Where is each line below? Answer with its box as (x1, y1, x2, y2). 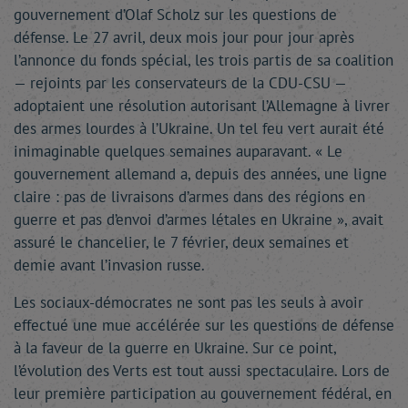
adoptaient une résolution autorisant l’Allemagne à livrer (14, 96, 390, 116)
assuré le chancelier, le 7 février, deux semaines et (14, 232, 349, 252)
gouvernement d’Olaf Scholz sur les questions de (14, 5, 337, 25)
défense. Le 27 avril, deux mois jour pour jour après (14, 27, 354, 47)
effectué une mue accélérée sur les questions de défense (14, 315, 394, 335)
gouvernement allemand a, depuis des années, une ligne (14, 164, 387, 184)
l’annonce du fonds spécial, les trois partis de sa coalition (14, 50, 393, 70)
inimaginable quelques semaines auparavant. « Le (14, 141, 342, 161)
